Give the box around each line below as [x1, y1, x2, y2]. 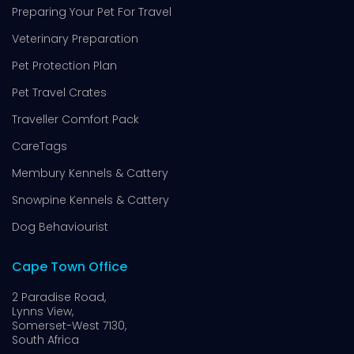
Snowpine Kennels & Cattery [12, 191, 169, 208]
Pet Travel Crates [12, 84, 107, 100]
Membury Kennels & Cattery [12, 164, 168, 181]
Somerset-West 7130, [12, 318, 126, 334]
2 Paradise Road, [12, 289, 106, 306]
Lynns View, [12, 303, 73, 320]
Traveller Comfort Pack [12, 111, 139, 127]
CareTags [12, 137, 67, 154]
